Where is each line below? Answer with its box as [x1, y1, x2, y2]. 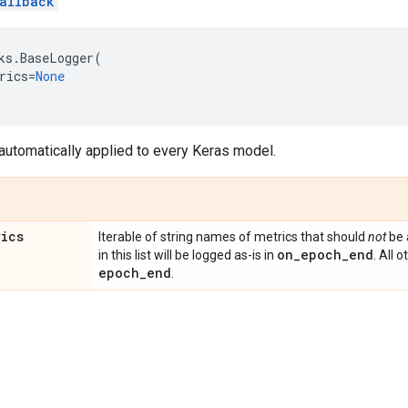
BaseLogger [20, 49, 94, 66]
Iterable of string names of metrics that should [98, 229, 368, 244]
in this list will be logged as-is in [98, 248, 277, 262]
